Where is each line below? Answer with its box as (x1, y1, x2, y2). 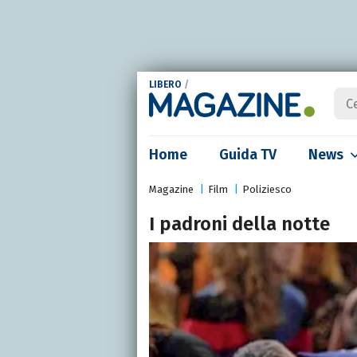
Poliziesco (242, 183, 292, 195)
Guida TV (219, 146, 277, 163)
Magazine (149, 183, 194, 195)
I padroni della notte (149, 213, 330, 235)
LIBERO (149, 79, 182, 91)
